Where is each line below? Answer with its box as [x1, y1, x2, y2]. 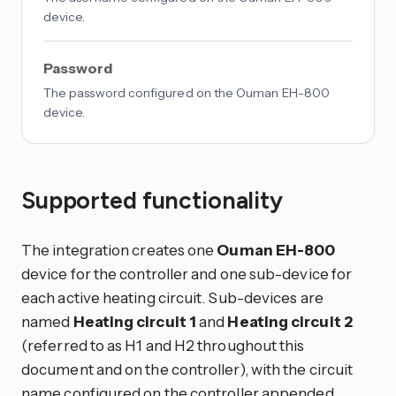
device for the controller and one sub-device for [21, 263, 353, 283]
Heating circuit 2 [227, 311, 353, 331]
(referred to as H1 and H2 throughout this [21, 335, 305, 354]
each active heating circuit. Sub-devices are [21, 287, 324, 307]
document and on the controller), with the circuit [21, 359, 354, 378]
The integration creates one [21, 240, 217, 259]
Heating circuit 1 [72, 311, 196, 331]
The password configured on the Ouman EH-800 [43, 84, 331, 101]
